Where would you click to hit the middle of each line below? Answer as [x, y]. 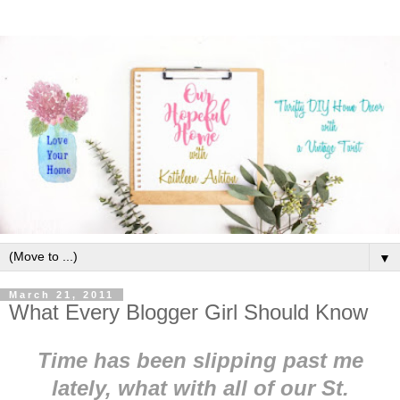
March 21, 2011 [62, 294]
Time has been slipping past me [200, 360]
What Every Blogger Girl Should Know [188, 312]
